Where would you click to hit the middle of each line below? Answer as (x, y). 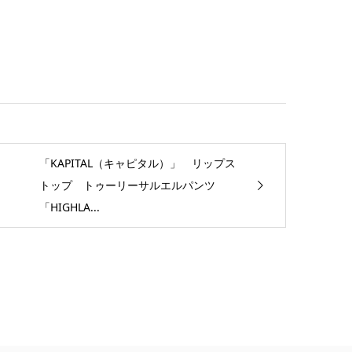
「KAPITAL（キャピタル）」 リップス (137, 163)
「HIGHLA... (69, 207)
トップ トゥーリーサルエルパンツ (132, 185)
